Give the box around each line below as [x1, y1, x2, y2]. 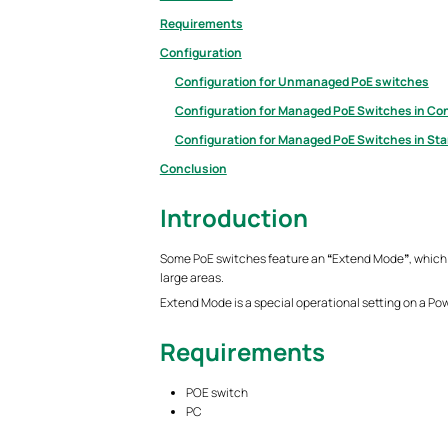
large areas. [159, 269, 224, 286]
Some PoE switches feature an [159, 250, 327, 267]
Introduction [159, 201, 308, 234]
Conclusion [159, 160, 227, 177]
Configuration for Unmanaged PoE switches [174, 73, 429, 90]
